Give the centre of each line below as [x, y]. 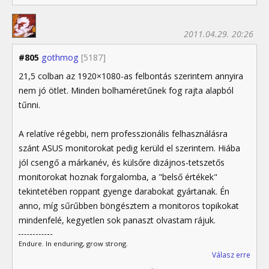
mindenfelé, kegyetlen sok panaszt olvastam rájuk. [117, 220]
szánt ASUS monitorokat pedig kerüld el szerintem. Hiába [129, 148]
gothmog [60, 57]
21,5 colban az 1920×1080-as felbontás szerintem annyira [131, 76]
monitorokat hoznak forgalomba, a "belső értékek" [118, 177]
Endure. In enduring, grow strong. [73, 243]
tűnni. [29, 104]
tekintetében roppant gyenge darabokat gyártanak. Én [124, 191]
